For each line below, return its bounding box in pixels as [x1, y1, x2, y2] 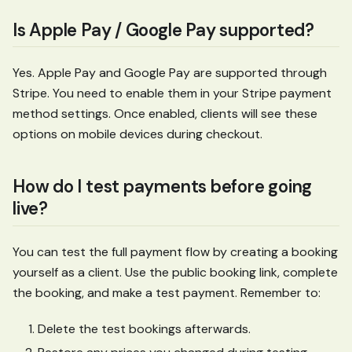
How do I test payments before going [13, 175, 313, 199]
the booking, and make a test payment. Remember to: [13, 284, 321, 301]
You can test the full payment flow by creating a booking [13, 243, 338, 260]
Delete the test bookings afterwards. [38, 320, 251, 337]
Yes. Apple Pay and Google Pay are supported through [13, 64, 327, 82]
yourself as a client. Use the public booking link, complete [13, 263, 338, 280]
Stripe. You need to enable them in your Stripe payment [13, 85, 332, 102]
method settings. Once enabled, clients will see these [13, 105, 317, 123]
